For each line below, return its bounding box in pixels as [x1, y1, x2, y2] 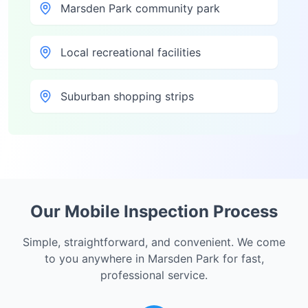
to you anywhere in [44, 252, 148, 265]
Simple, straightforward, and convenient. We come [23, 235, 285, 249]
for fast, [219, 252, 264, 265]
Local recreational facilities [60, 45, 201, 59]
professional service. [100, 268, 208, 282]
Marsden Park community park [60, 1, 220, 15]
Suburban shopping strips [60, 89, 194, 103]
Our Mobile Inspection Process [30, 201, 278, 221]
